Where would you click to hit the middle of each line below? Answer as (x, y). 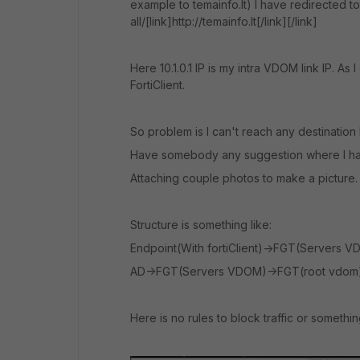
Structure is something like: (202, 225)
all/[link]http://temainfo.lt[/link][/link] (224, 21)
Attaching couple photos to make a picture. (244, 178)
